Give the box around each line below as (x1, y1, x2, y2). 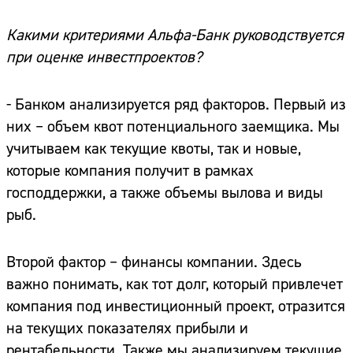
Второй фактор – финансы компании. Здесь (6, 252, 302, 273)
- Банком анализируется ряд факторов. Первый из (6, 95, 346, 115)
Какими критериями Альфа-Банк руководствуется (6, 25, 344, 46)
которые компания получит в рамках (6, 161, 254, 181)
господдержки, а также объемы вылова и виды (6, 183, 323, 203)
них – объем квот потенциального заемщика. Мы (6, 117, 340, 137)
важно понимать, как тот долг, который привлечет (6, 274, 343, 295)
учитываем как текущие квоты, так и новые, (6, 139, 301, 159)
